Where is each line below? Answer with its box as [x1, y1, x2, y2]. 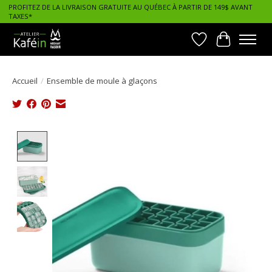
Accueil [12, 75, 38, 86]
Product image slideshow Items [52, 131, 194, 144]
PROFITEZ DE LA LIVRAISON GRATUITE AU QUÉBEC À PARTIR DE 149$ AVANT [8, 2, 253, 12]
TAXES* [8, 12, 32, 21]
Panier [223, 39, 253, 53]
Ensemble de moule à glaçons [47, 75, 157, 86]
